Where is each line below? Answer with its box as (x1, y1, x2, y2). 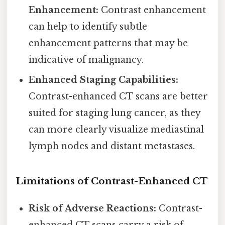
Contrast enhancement (98, 4, 206, 16)
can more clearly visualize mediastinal (29, 124, 204, 135)
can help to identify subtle (29, 21, 148, 32)
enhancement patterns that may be (29, 37, 188, 49)
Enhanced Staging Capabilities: (29, 74, 179, 85)
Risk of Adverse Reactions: (29, 203, 157, 214)
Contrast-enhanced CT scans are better (29, 90, 208, 102)
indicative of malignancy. (29, 54, 144, 65)
